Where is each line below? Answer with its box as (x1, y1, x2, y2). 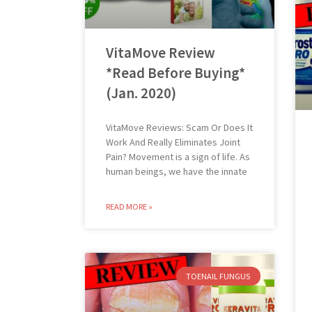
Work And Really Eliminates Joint (106, 136, 240, 149)
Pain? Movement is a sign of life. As (106, 150, 250, 164)
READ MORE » (106, 201, 153, 212)
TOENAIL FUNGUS (186, 270, 251, 281)
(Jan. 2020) (106, 84, 176, 103)
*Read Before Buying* (106, 63, 245, 83)
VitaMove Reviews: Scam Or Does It (106, 121, 253, 134)
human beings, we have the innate (106, 165, 247, 178)
